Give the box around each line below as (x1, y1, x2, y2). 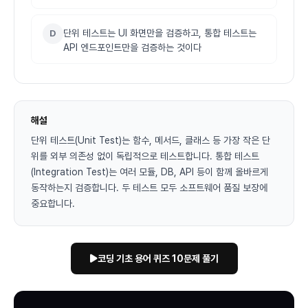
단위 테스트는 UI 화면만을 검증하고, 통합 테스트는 (63, 27, 256, 38)
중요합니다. (31, 198, 75, 209)
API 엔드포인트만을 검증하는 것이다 (63, 42, 201, 53)
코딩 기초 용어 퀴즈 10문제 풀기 (97, 253, 219, 264)
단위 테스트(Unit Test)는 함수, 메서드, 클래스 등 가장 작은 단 (31, 135, 270, 146)
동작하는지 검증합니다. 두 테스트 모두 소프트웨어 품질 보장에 (31, 182, 267, 193)
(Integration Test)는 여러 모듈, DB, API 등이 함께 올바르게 (31, 166, 268, 177)
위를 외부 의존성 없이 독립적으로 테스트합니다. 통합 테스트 (31, 151, 259, 162)
